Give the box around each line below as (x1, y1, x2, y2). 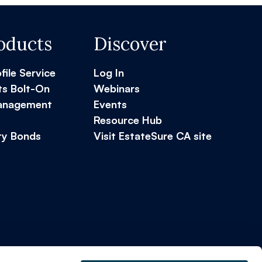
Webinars (94, 81, 140, 95)
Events (94, 97, 127, 111)
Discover (94, 32, 167, 55)
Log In (94, 65, 125, 79)
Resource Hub (94, 113, 163, 126)
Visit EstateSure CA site (94, 129, 212, 142)
